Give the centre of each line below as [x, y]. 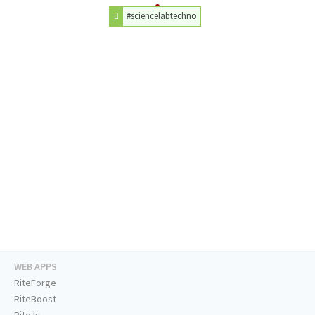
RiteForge [35, 283]
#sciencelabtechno [161, 16]
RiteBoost [35, 299]
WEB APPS [36, 267]
